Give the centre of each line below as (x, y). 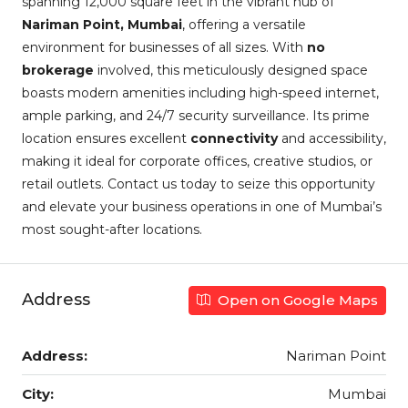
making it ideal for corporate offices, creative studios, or (197, 161)
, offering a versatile (244, 24)
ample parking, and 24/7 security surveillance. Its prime (196, 115)
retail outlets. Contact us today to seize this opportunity (199, 184)
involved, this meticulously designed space (231, 70)
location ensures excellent (106, 138)
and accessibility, (332, 138)
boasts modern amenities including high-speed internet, (200, 92)
